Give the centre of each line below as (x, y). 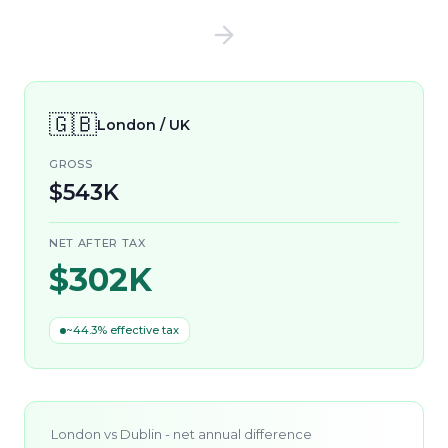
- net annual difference (237, 434)
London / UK (143, 125)
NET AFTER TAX (97, 243)
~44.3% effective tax (122, 330)
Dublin (141, 434)
